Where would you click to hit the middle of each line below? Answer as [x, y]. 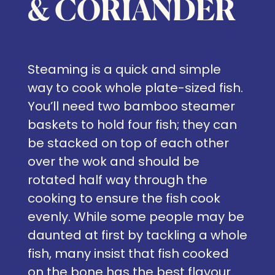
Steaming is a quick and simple [124, 69]
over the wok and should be [114, 161]
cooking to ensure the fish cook [124, 198]
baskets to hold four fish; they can [132, 125]
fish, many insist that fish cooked [128, 254]
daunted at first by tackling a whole [137, 235]
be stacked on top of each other [128, 143]
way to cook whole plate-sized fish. [135, 88]
